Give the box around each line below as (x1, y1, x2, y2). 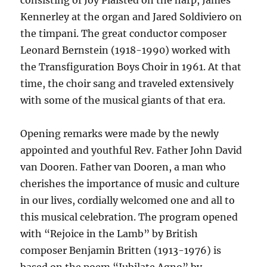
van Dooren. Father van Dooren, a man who (20, 161, 226, 173)
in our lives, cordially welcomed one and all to (20, 194, 235, 207)
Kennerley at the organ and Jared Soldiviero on (20, 11, 243, 23)
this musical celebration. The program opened (20, 211, 238, 223)
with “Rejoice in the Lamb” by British (20, 228, 198, 240)
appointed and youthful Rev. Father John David (20, 144, 243, 157)
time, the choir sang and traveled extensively (20, 77, 234, 90)
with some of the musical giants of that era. (20, 94, 226, 107)
